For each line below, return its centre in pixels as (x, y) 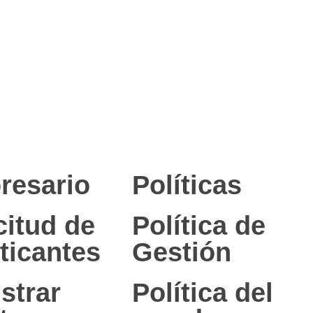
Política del (203, 293)
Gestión (182, 252)
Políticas (187, 185)
